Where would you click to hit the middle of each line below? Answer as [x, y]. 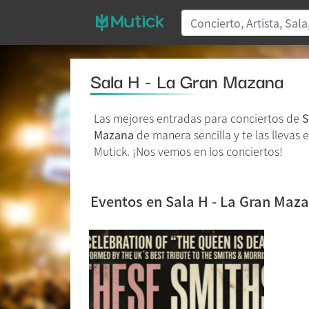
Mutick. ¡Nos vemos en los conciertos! [188, 151]
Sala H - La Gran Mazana [187, 80]
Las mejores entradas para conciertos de [198, 118]
